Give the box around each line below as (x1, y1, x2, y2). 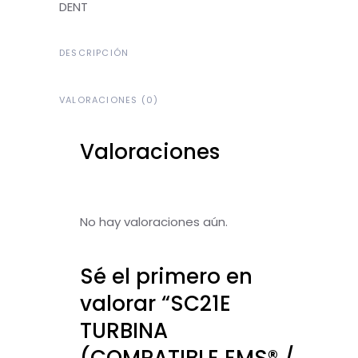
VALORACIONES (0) (59, 93, 159, 106)
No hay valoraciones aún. (80, 213, 228, 230)
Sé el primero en (80, 262, 253, 291)
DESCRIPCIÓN (59, 46, 129, 59)
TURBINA (80, 316, 168, 345)
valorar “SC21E (80, 289, 231, 318)
